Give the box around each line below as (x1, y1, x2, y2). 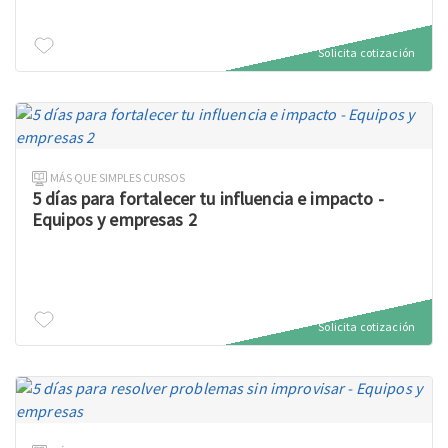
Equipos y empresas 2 (32, 208, 197, 231)
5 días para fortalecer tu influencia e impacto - (32, 187, 384, 210)
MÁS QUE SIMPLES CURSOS (50, 170, 186, 185)
